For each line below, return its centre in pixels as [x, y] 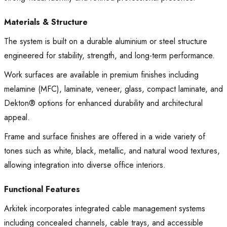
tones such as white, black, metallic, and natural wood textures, [112, 151]
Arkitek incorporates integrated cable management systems [105, 209]
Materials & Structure [46, 22]
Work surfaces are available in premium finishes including [101, 75]
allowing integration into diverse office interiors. [85, 165]
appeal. [17, 118]
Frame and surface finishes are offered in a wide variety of [105, 137]
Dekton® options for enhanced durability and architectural [103, 103]
